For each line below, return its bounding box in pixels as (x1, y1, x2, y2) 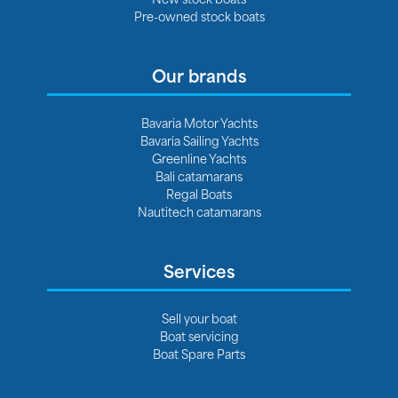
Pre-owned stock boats (133, 6, 265, 25)
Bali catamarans (155, 166, 243, 185)
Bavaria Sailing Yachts (139, 131, 259, 149)
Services (163, 257, 235, 283)
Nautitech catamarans (137, 202, 261, 220)
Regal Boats (166, 184, 232, 203)
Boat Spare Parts (153, 344, 245, 362)
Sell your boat (161, 308, 237, 327)
